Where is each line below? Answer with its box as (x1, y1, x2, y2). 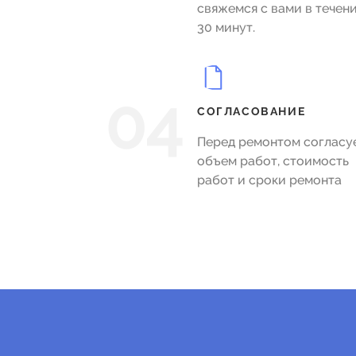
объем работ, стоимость (197, 153, 350, 168)
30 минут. (197, 20, 256, 35)
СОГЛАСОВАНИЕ (197, 105, 306, 118)
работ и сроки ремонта (197, 172, 342, 188)
